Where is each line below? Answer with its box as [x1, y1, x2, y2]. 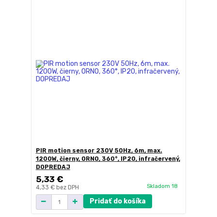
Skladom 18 [146, 182, 179, 189]
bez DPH [56, 184, 79, 191]
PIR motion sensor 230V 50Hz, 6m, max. [35, 147, 162, 154]
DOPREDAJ [35, 163, 70, 170]
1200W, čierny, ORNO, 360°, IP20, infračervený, [35, 155, 180, 162]
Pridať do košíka [89, 197, 146, 205]
